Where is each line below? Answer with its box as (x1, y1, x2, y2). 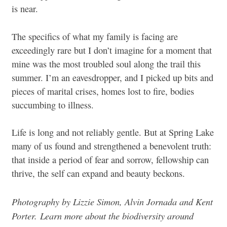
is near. (12, 3, 38, 15)
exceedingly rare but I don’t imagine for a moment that (12, 44, 212, 56)
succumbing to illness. (12, 98, 94, 111)
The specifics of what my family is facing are (12, 30, 178, 43)
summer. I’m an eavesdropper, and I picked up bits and (12, 71, 213, 84)
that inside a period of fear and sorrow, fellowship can (12, 154, 209, 166)
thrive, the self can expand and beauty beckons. (12, 167, 185, 180)
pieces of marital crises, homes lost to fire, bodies (12, 85, 194, 97)
